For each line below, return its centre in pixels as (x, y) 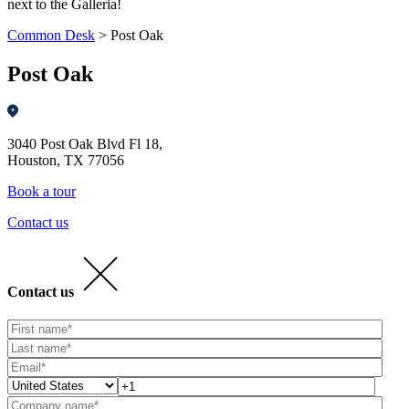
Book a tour (42, 192)
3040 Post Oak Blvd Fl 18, (85, 144)
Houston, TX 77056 (66, 161)
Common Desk (51, 35)
